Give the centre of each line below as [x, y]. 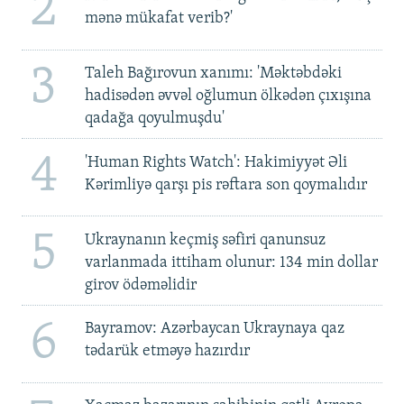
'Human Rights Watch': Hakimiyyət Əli [216, 162]
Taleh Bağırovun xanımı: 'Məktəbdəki [213, 74]
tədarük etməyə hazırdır [167, 352]
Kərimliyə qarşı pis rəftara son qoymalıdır [225, 185]
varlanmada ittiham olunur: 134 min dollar [231, 262]
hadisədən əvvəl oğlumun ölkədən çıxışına [228, 96]
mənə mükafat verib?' [158, 19]
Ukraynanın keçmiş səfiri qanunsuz [205, 240]
